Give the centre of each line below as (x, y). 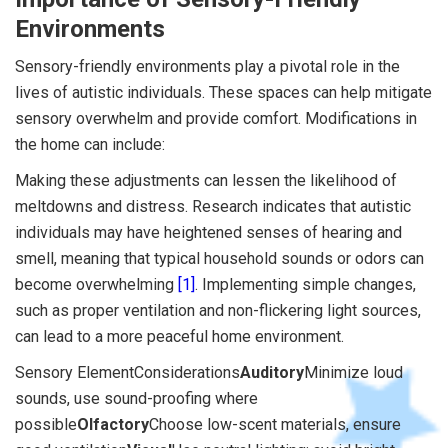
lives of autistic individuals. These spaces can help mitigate (223, 92)
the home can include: (90, 144)
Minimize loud (353, 372)
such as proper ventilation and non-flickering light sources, (218, 310)
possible (46, 424)
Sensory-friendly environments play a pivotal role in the (207, 66)
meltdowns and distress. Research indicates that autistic (213, 206)
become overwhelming (96, 284)
